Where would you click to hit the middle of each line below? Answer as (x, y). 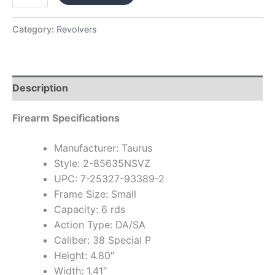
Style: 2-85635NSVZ (102, 164)
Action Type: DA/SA (100, 225)
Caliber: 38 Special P (103, 240)
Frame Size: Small (95, 194)
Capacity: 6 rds (90, 210)
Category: (34, 29)
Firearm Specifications (66, 118)
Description (40, 88)
